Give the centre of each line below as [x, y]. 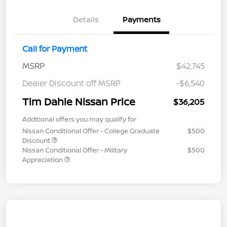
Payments [141, 19]
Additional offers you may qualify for [79, 119]
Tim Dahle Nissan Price [79, 101]
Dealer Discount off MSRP [71, 83]
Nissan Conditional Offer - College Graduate [91, 130]
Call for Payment [55, 48]
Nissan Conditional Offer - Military [75, 150]
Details [86, 19]
